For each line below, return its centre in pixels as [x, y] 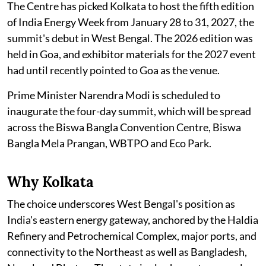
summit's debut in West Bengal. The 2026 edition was [130, 38]
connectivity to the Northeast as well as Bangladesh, [127, 251]
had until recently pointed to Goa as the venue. [113, 70]
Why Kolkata [50, 182]
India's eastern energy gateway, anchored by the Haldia [133, 219]
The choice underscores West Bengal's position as [121, 203]
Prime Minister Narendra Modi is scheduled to [114, 95]
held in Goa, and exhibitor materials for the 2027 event [132, 54]
